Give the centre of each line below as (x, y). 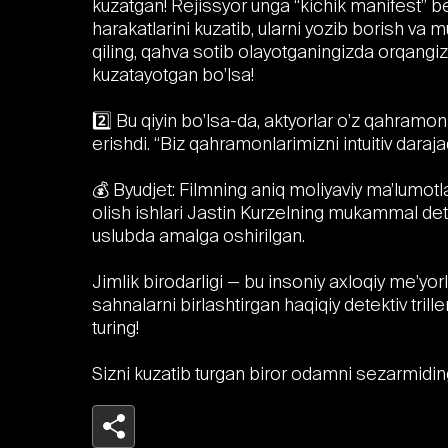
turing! (115, 327)
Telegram (216, 431)
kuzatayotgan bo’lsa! (173, 74)
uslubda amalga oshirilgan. (198, 235)
